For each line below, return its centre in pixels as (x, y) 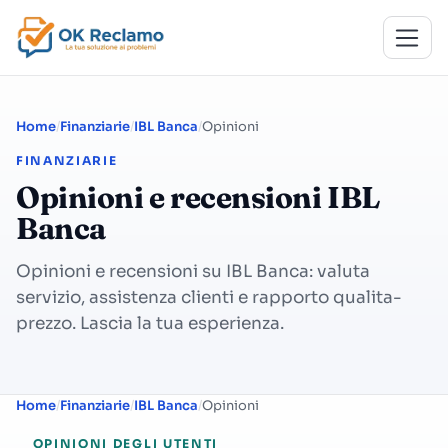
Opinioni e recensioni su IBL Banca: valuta (193, 271)
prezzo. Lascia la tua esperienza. (150, 323)
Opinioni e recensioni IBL (198, 197)
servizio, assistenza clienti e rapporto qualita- (209, 297)
